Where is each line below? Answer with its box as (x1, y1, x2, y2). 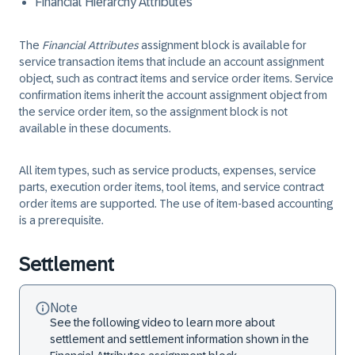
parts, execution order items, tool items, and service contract (19, 181, 324, 193)
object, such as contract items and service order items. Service (19, 72, 334, 85)
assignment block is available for (139, 39, 307, 52)
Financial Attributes (42, 39, 139, 52)
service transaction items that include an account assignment (19, 55, 324, 68)
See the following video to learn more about (50, 316, 275, 329)
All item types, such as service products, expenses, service (19, 164, 316, 177)
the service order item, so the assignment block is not (19, 105, 288, 118)
